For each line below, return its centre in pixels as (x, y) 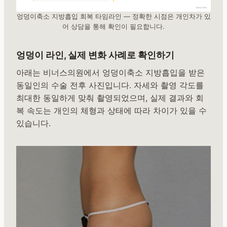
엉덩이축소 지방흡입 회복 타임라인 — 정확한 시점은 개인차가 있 (113, 16)
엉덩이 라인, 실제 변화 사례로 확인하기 (95, 55)
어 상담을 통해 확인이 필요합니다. (113, 26)
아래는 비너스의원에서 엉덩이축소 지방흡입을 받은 (110, 72)
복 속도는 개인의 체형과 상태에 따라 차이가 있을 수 (111, 110)
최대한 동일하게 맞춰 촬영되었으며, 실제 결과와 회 (110, 98)
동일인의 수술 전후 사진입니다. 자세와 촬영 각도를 (110, 85)
